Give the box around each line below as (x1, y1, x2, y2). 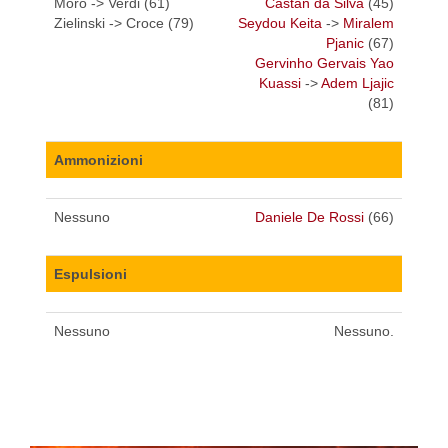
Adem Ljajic (321, 75, 394, 92)
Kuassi (259, 75, 301, 92)
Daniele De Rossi (255, 209, 364, 226)
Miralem (343, 15, 394, 32)
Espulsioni (54, 266, 127, 283)
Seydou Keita (238, 15, 322, 32)
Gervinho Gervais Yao (255, 55, 394, 72)
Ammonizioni (54, 152, 143, 169)
